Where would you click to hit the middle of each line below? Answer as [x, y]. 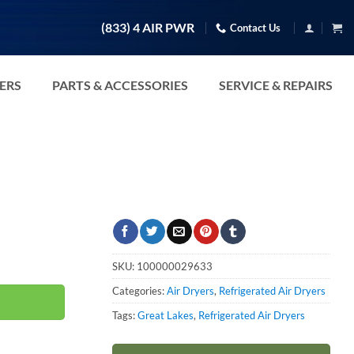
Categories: [139, 290]
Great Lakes [166, 315]
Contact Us [256, 27]
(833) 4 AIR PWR [148, 28]
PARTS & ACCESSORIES [120, 85]
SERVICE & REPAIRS [276, 85]
